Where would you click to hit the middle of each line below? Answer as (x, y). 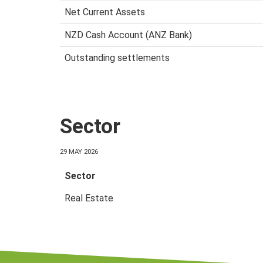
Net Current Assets (105, 12)
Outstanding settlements (117, 58)
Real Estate (89, 198)
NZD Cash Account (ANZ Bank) (128, 35)
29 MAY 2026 (79, 152)
